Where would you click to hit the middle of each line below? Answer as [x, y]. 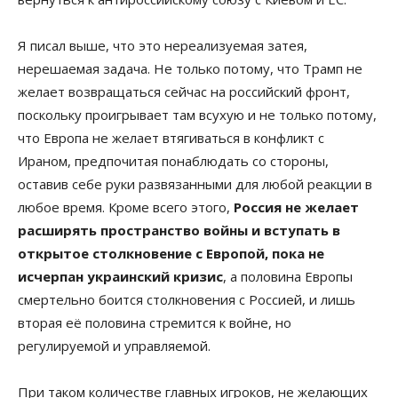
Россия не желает [296, 207]
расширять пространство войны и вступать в [179, 230]
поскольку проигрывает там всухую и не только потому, [197, 114]
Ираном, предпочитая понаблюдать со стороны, [173, 160]
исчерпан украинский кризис [120, 276]
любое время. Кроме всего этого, [126, 207]
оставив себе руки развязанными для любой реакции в [195, 183]
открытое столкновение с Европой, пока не [171, 253]
